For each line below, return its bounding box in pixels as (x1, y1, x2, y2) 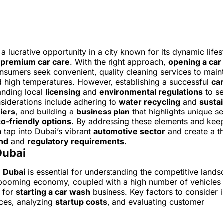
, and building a (15, 107, 76, 117)
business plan (76, 107, 130, 117)
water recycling (119, 97, 180, 107)
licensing (45, 87, 80, 97)
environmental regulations (99, 87, 203, 97)
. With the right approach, (70, 57, 168, 67)
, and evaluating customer (107, 197, 204, 207)
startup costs (55, 197, 107, 207)
